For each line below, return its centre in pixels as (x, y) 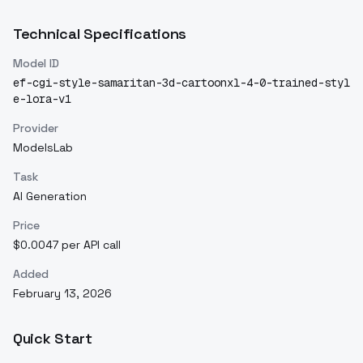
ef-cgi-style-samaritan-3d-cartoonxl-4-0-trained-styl (181, 83)
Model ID (36, 63)
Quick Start (53, 338)
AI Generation (50, 196)
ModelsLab (43, 147)
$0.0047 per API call (67, 245)
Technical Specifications (100, 34)
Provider (36, 128)
